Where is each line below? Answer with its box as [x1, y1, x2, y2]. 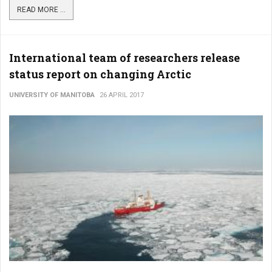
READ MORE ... [17, 5, 66, 14]
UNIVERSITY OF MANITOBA [9, 90, 95, 99]
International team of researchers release [9, 50, 240, 65]
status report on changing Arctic [9, 66, 191, 81]
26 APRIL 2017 [100, 90, 144, 99]
